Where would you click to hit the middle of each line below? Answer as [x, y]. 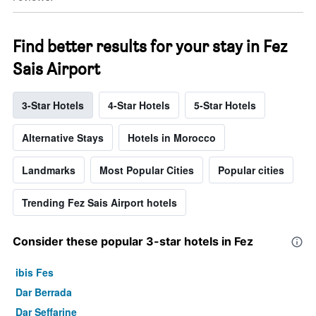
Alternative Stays [63, 138]
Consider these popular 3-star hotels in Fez [133, 242]
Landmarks [49, 170]
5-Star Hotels [225, 105]
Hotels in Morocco [172, 138]
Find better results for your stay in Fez [150, 47]
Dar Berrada [44, 292]
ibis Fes [35, 273]
